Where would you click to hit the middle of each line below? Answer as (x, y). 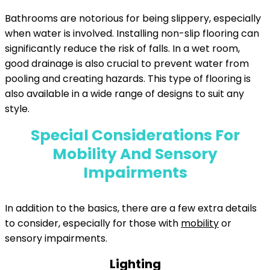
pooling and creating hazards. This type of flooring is (128, 79)
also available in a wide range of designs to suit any (124, 94)
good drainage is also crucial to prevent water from (127, 64)
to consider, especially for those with (93, 223)
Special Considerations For (135, 135)
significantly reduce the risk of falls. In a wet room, (122, 49)
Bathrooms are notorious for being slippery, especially (133, 18)
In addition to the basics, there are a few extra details (131, 208)
